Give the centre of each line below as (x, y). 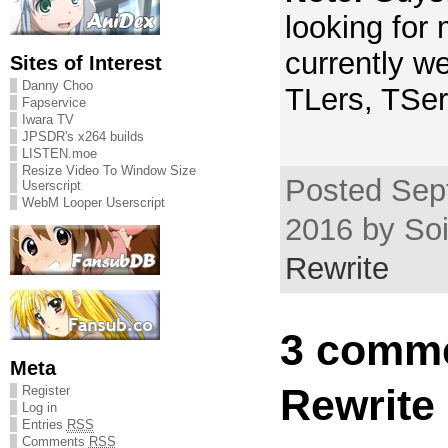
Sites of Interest (85, 62)
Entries (44, 424)
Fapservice (53, 102)
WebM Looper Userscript (93, 202)
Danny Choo (57, 85)
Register (45, 390)
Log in (39, 407)
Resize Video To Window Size (108, 170)
